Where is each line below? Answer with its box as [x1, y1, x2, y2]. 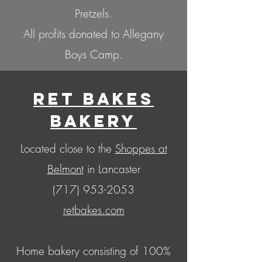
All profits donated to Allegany [23, 26, 164, 42]
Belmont [47, 161, 84, 177]
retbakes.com [63, 202, 125, 218]
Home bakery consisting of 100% [16, 243, 171, 259]
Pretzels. [75, 6, 112, 22]
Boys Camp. [64, 47, 123, 63]
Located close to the [20, 141, 115, 157]
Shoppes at [115, 141, 167, 157]
